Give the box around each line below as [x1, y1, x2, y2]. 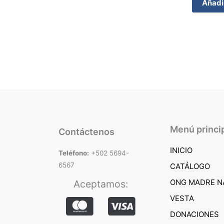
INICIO [170, 145, 192, 155]
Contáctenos [58, 126, 114, 137]
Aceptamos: [73, 177, 128, 190]
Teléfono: [58, 148, 89, 157]
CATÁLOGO [170, 161, 210, 171]
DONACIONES [170, 209, 219, 219]
